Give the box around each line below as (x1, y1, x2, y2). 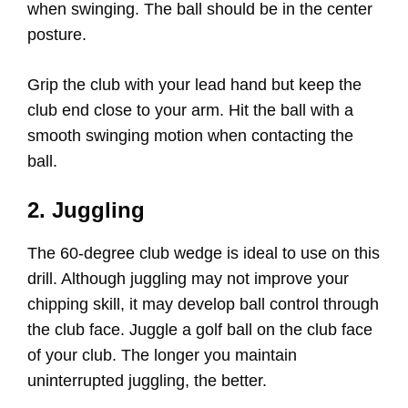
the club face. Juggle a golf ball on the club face (27, 321, 372, 340)
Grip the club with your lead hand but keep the (27, 76, 362, 95)
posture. (27, 25, 87, 45)
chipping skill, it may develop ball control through (27, 295, 379, 314)
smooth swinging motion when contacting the (27, 127, 353, 146)
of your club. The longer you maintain (27, 346, 297, 365)
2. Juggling (27, 198, 145, 223)
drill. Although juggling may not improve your (27, 270, 349, 289)
